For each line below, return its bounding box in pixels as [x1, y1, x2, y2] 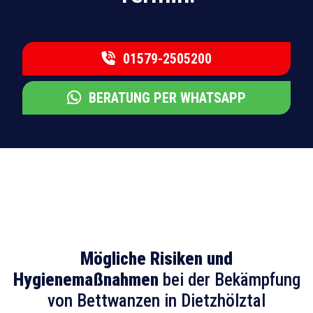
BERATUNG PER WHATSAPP [85, 89, 246, 107]
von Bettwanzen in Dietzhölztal [48, 291, 265, 312]
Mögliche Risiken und [80, 249, 233, 270]
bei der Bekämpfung [158, 270, 300, 291]
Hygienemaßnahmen [13, 270, 159, 291]
